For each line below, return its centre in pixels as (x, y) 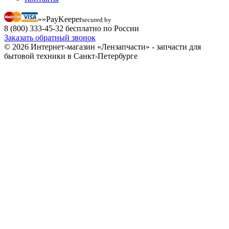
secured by (97, 20)
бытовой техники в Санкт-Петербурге (71, 56)
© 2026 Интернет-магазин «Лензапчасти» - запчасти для (102, 47)
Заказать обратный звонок (50, 38)
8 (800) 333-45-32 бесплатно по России (72, 29)
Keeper (70, 19)
